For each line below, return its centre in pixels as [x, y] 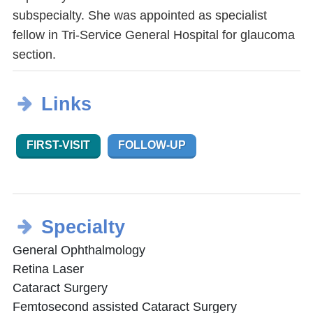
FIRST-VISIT [58, 145]
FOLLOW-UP [152, 145]
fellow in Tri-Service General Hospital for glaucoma [154, 35]
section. [34, 55]
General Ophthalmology [79, 250]
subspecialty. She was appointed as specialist [140, 16]
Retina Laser [48, 269]
